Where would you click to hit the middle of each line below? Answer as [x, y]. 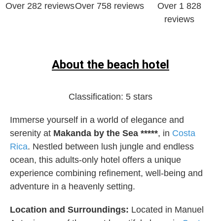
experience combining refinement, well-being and [106, 173]
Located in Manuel [167, 210]
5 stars [139, 97]
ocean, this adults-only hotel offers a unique [95, 160]
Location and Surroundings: [71, 210]
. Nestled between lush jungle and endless [111, 147]
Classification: [97, 97]
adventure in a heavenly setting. [73, 187]
